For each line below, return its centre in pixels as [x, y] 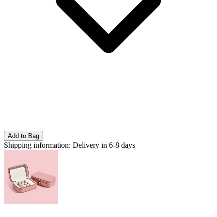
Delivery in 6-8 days [104, 145]
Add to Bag [23, 136]
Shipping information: [37, 145]
